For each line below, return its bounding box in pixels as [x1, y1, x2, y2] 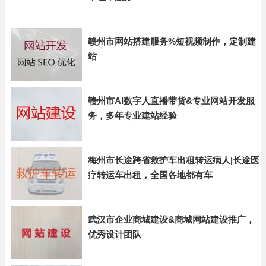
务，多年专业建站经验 [88, 110, 177, 121]
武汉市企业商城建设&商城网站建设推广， [88, 214, 255, 224]
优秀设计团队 [88, 229, 141, 239]
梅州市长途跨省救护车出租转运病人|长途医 [88, 155, 259, 165]
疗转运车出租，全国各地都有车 [88, 170, 213, 180]
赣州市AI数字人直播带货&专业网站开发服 [88, 96, 255, 106]
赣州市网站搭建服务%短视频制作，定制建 [88, 36, 256, 46]
